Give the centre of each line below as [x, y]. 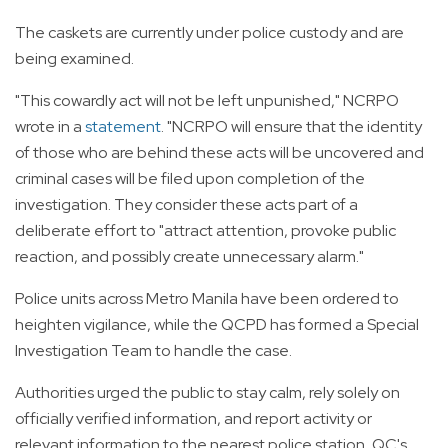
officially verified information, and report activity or [193, 418]
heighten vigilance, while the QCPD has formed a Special [217, 324]
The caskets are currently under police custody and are [209, 32]
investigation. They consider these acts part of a [186, 204]
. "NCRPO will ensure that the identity [291, 126]
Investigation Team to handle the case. [153, 350]
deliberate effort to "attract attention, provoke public [205, 230]
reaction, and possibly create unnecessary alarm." [189, 256]
